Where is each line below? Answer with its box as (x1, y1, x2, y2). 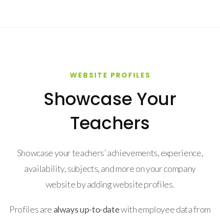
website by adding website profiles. (45, 179, 175, 190)
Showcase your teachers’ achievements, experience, (17, 147, 203, 159)
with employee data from (119, 204, 211, 215)
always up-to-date (53, 204, 120, 215)
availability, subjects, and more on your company (24, 163, 196, 174)
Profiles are (9, 204, 54, 215)
